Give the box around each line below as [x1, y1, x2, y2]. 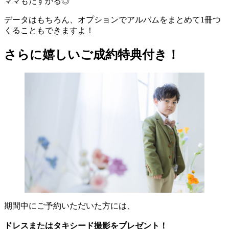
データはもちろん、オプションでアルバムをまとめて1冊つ [4, 15, 221, 24]
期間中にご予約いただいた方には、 [4, 201, 135, 211]
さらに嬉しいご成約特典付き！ [4, 48, 179, 61]
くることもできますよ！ [4, 26, 94, 35]
